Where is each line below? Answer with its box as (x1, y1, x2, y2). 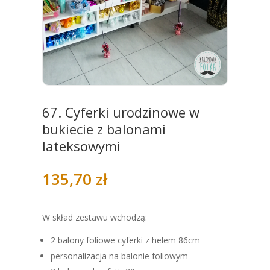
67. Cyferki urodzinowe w (42, 102, 199, 121)
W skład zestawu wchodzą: (42, 211, 147, 223)
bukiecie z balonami (42, 119, 166, 138)
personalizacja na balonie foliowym (50, 250, 188, 262)
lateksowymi (42, 136, 121, 155)
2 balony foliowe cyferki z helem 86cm (50, 234, 200, 246)
